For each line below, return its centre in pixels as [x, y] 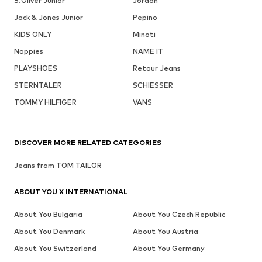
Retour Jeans [156, 68]
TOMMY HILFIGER [45, 102]
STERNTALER [38, 85]
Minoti [144, 34]
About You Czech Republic [179, 214]
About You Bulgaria [48, 214]
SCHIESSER [153, 85]
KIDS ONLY [33, 34]
